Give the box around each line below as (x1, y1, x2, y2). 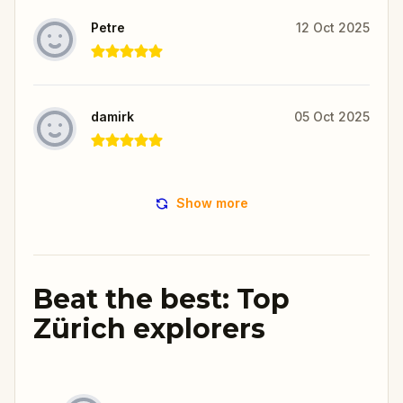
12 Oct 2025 (296, 19, 370, 35)
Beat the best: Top (33, 282, 290, 316)
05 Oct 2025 (294, 108, 370, 124)
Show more (176, 194, 248, 210)
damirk (91, 108, 134, 124)
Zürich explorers (33, 311, 265, 345)
